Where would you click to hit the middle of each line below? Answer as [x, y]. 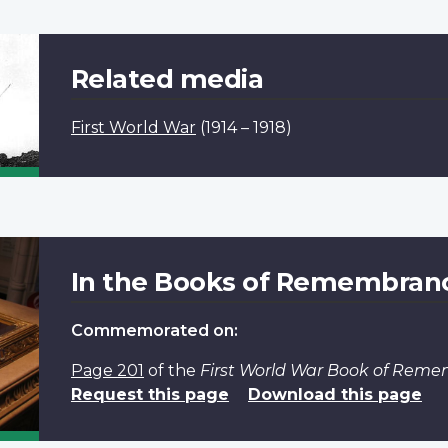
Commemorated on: [154, 330]
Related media [167, 78]
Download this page [334, 394]
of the [171, 370]
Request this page [149, 394]
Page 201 [107, 370]
